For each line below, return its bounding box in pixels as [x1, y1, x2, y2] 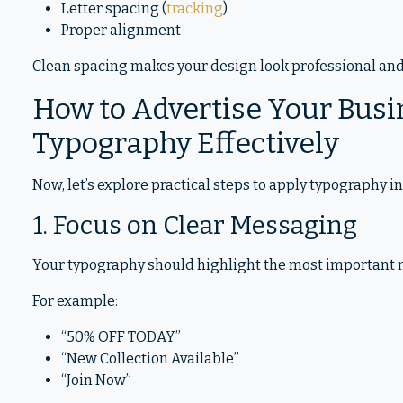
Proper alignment [61, 22, 181, 39]
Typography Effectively [32, 126, 339, 160]
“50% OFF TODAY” [61, 328, 181, 345]
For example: [32, 292, 118, 309]
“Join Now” [61, 372, 131, 389]
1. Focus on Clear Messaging [32, 210, 357, 240]
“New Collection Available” [61, 350, 239, 367]
